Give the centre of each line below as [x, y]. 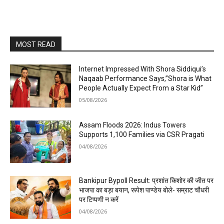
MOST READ [36, 44]
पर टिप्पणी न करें [99, 200]
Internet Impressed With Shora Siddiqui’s [143, 69]
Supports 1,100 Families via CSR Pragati [142, 134]
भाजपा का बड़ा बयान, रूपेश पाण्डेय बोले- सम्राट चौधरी [144, 190]
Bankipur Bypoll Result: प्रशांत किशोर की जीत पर [146, 181]
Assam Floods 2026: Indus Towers [133, 125]
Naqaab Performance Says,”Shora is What [145, 78]
